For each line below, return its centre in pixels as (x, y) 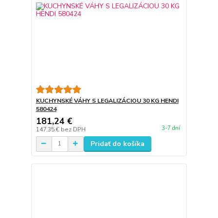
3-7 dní (171, 128)
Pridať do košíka (117, 144)
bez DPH (73, 129)
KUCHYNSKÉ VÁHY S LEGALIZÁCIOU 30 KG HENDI (107, 100)
